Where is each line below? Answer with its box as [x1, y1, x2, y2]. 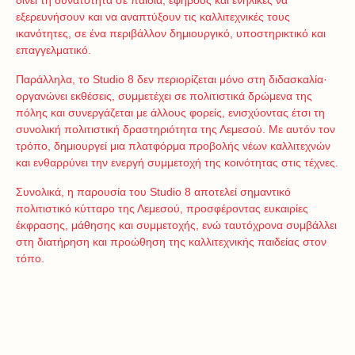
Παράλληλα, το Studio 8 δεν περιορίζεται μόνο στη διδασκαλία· [16, 73, 327, 86]
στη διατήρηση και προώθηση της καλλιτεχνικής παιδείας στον [16, 235, 326, 248]
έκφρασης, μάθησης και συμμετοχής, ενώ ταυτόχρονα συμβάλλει [16, 219, 337, 231]
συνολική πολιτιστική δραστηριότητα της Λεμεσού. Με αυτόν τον [16, 123, 335, 136]
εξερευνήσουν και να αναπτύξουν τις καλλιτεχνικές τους [16, 10, 290, 23]
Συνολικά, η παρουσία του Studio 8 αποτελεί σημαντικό [16, 185, 291, 198]
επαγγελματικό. [16, 44, 91, 56]
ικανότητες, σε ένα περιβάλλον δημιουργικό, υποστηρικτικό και [16, 27, 326, 40]
